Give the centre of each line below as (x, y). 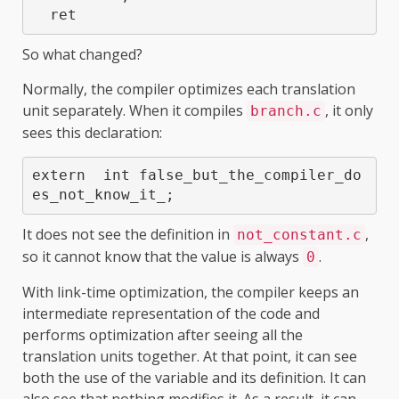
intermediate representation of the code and (171, 313)
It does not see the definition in (128, 234)
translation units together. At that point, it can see (190, 356)
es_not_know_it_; (103, 195)
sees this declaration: (92, 132)
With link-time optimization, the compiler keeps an (191, 292)
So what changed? (82, 54)
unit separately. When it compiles (134, 110)
